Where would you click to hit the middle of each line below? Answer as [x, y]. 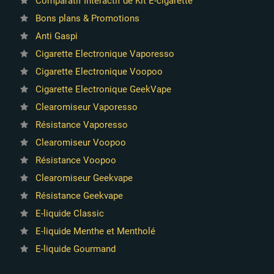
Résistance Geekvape [79, 196]
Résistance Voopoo [76, 160]
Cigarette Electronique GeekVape [103, 89]
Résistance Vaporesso [81, 125]
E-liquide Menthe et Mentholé [95, 231]
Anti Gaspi [56, 36]
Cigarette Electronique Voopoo [99, 72]
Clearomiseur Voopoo [80, 143]
